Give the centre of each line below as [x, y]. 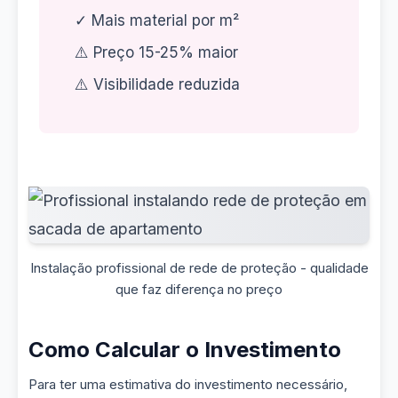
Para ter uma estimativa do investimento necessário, [188, 384]
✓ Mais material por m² [157, 20]
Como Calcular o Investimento [185, 350]
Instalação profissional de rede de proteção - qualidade [199, 268]
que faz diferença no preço [199, 289]
